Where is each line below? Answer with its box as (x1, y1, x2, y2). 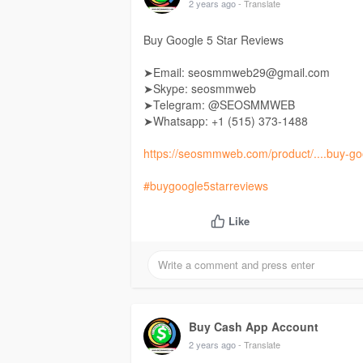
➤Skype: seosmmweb (143, 80, 256, 97)
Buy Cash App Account (189, 318, 318, 335)
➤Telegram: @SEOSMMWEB (143, 96, 295, 113)
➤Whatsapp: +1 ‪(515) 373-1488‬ (143, 113, 308, 130)
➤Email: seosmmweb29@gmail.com (143, 64, 330, 81)
